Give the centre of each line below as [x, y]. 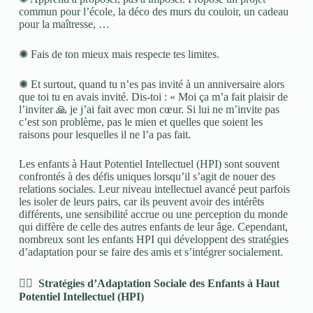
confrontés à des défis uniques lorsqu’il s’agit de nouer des [147, 176]
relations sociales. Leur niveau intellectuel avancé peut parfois [154, 189]
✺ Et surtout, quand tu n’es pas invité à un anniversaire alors [151, 84]
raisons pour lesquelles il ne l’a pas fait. [104, 134]
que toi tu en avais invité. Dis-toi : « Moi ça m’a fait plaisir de [153, 97]
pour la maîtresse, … [64, 24]
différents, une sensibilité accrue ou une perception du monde [153, 214]
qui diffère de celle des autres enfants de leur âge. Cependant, [153, 227]
